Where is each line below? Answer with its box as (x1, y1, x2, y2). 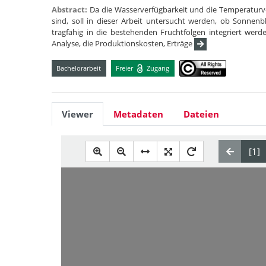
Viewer (62, 108, 93, 121)
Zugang (145, 63, 170, 72)
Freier (116, 63, 135, 72)
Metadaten (113, 108, 163, 121)
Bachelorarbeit (56, 63, 102, 72)
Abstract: (52, 4, 90, 15)
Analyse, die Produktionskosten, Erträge (52, 38, 194, 49)
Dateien (183, 108, 219, 121)
